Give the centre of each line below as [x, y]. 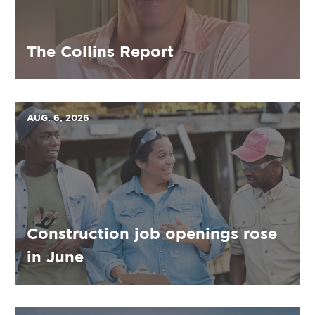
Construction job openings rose [152, 233]
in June [55, 257]
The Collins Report [100, 51]
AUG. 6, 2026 [58, 118]
